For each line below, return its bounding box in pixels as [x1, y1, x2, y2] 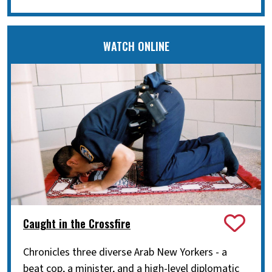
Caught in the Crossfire [23, 215, 131, 231]
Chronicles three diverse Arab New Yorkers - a [23, 245, 227, 260]
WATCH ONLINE [103, 38, 169, 55]
